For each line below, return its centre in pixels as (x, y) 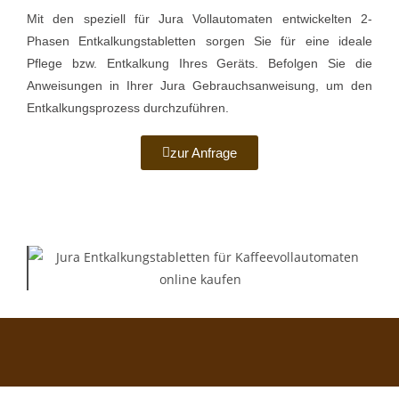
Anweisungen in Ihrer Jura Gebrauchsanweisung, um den (199, 86)
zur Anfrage (204, 153)
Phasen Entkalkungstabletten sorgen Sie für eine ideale (199, 41)
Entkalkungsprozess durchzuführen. (128, 108)
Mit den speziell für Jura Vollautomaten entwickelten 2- (199, 19)
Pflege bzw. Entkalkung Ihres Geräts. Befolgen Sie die (199, 64)
